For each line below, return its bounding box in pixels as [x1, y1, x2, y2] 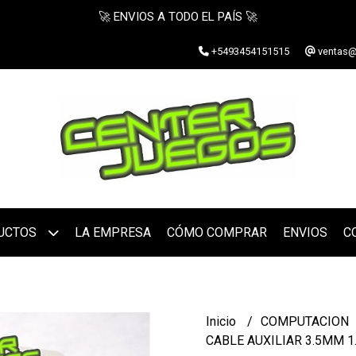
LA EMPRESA [74, 225, 151, 240]
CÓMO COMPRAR [166, 225, 267, 240]
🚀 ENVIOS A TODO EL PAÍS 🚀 [99, 10, 257, 24]
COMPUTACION [261, 314, 352, 329]
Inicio [206, 314, 239, 329]
